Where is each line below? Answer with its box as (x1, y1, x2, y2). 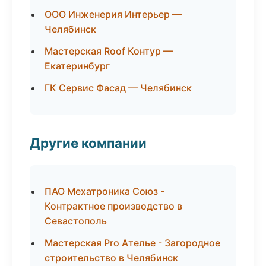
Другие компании (30, 135, 147, 151)
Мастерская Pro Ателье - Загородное (45, 237, 220, 249)
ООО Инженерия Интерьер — (45, 8, 182, 20)
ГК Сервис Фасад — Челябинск (45, 82, 192, 94)
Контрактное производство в (45, 200, 182, 212)
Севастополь (45, 215, 107, 227)
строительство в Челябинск (45, 252, 178, 264)
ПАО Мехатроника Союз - (45, 185, 164, 197)
